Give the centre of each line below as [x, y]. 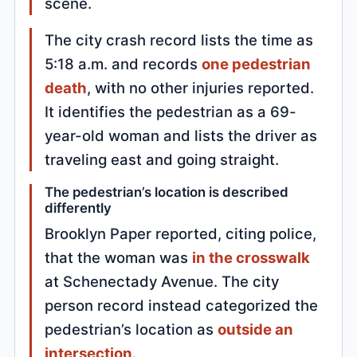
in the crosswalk [251, 258]
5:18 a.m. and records [124, 64]
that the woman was [119, 258]
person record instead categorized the [182, 306]
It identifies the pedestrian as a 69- [171, 112]
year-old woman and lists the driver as [181, 136]
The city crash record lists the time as [179, 40]
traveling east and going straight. [162, 160]
